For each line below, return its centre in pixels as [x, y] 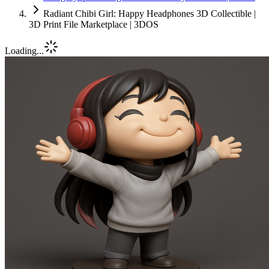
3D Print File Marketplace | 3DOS [94, 24]
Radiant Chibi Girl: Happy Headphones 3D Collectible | [150, 14]
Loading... [24, 51]
